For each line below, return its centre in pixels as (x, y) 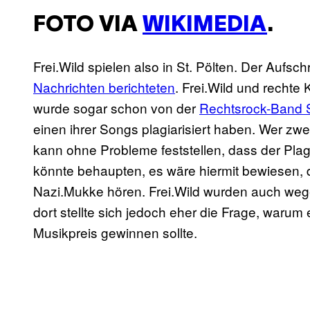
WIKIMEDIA (205, 25)
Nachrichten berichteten (104, 87)
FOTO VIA (88, 25)
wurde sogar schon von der (116, 108)
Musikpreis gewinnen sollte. (115, 232)
